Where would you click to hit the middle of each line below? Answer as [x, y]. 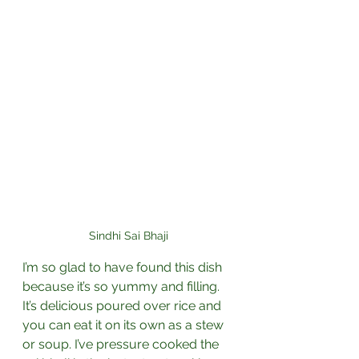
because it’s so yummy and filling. [123, 287]
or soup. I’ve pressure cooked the [122, 345]
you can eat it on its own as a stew [125, 325]
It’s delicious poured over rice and [123, 306]
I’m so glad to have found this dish [124, 268]
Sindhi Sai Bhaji [128, 236]
